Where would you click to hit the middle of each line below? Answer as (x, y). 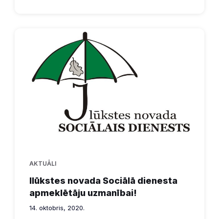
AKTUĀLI (43, 164)
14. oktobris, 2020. (57, 208)
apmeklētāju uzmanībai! (83, 193)
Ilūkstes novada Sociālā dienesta (103, 181)
